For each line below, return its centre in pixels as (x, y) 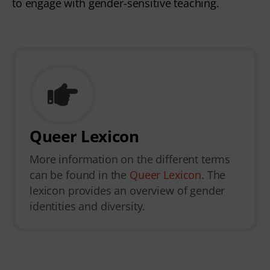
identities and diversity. (88, 206)
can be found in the (80, 175)
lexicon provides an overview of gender (127, 191)
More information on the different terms (130, 159)
